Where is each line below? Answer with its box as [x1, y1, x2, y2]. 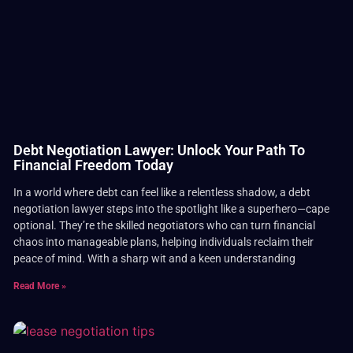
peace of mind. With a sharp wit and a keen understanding [13, 251, 296, 265]
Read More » [13, 280, 67, 292]
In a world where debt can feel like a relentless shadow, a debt [13, 185, 311, 199]
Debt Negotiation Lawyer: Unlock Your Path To [13, 141, 306, 158]
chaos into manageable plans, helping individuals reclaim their [13, 235, 314, 248]
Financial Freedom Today [13, 156, 174, 173]
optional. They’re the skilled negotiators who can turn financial [13, 218, 316, 232]
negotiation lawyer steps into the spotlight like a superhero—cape [13, 202, 330, 215]
